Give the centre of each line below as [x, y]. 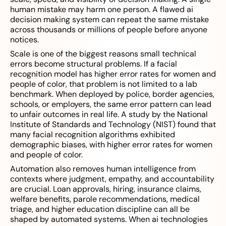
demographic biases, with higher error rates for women [111, 145]
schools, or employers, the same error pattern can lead [111, 104]
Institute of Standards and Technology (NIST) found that [113, 125]
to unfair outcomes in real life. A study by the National [109, 115]
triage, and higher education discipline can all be [100, 209]
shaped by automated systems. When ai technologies [109, 219]
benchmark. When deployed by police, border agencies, [112, 94]
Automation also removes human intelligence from [103, 169]
